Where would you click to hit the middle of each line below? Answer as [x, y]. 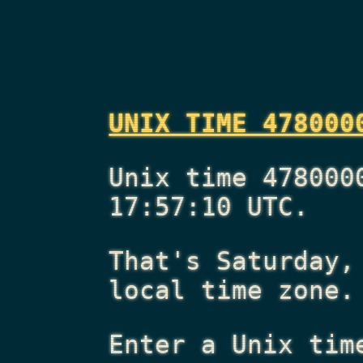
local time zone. [232, 290]
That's [163, 261]
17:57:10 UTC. [209, 207]
